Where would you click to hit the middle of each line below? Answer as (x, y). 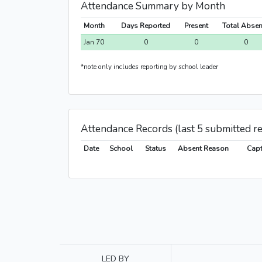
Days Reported (146, 26)
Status (155, 149)
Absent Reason (203, 149)
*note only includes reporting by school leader (149, 67)
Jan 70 (94, 42)
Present (196, 26)
